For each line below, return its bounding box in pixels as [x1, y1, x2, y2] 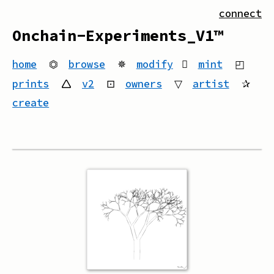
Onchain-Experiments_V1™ [12, 26, 224, 46]
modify [136, 57, 173, 72]
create [12, 95, 50, 109]
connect [219, 6, 262, 20]
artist [192, 76, 229, 91]
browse [68, 57, 105, 72]
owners [125, 76, 162, 91]
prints [12, 76, 50, 91]
